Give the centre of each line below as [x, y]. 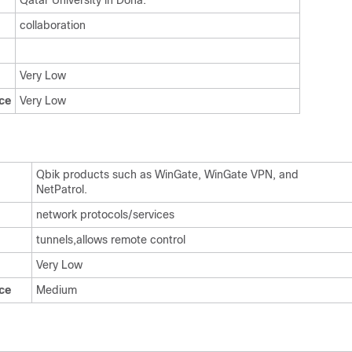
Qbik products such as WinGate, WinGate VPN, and [167, 174]
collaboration [53, 25]
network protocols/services [105, 214]
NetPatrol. [62, 189]
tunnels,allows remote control [111, 240]
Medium [57, 290]
